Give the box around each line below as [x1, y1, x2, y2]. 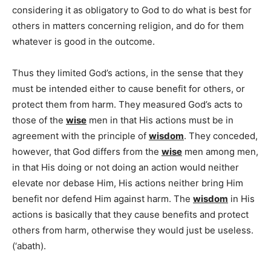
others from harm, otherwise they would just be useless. [12, 224, 253, 236]
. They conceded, [184, 129, 258, 142]
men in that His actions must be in [87, 114, 233, 126]
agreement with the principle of [12, 129, 149, 142]
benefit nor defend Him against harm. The [12, 192, 193, 204]
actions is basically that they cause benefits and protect [12, 208, 249, 220]
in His [228, 192, 255, 204]
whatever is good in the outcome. [12, 35, 155, 47]
